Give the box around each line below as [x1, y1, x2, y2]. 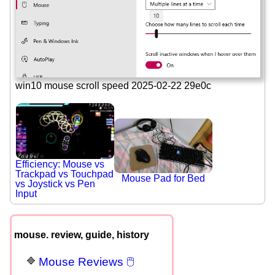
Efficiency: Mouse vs [15, 158, 104, 169]
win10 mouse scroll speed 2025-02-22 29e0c [15, 80, 211, 91]
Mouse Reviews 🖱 [39, 255, 134, 269]
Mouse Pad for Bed [122, 173, 205, 184]
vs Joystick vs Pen [15, 178, 95, 189]
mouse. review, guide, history [14, 229, 149, 240]
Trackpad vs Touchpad [15, 168, 114, 179]
